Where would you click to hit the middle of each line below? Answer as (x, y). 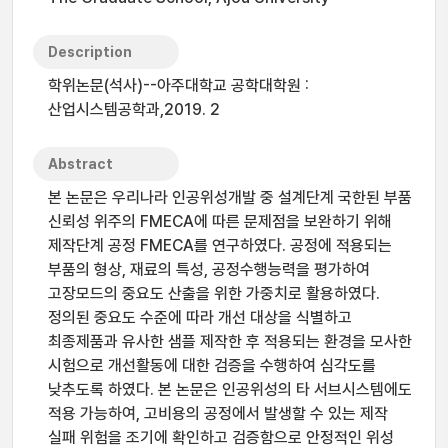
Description (90, 52)
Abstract (80, 164)
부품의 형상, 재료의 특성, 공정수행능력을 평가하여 (209, 269)
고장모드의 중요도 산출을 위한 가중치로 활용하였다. (214, 293)
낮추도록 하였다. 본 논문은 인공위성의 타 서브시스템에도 (230, 389)
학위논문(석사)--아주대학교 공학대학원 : (178, 85)
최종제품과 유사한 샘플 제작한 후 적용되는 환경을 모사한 (230, 341)
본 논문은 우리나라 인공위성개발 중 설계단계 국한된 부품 (230, 197)
